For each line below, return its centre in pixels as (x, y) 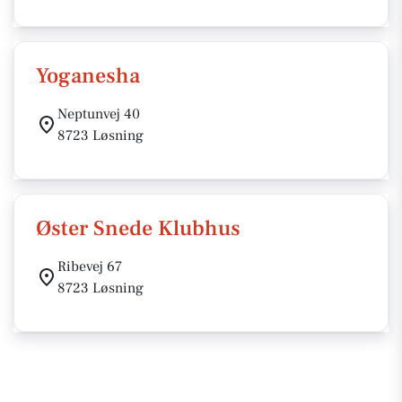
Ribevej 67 (90, 267)
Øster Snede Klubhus (138, 228)
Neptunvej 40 (99, 114)
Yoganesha (88, 76)
